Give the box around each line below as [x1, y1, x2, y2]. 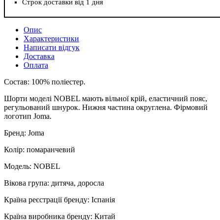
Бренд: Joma [4, 129, 44, 137]
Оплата [24, 61, 48, 70]
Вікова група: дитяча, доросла [4, 179, 104, 188]
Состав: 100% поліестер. [4, 78, 85, 86]
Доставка [24, 52, 55, 61]
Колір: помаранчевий [4, 145, 75, 154]
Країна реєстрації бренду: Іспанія [4, 195, 115, 204]
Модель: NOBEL [4, 162, 60, 171]
